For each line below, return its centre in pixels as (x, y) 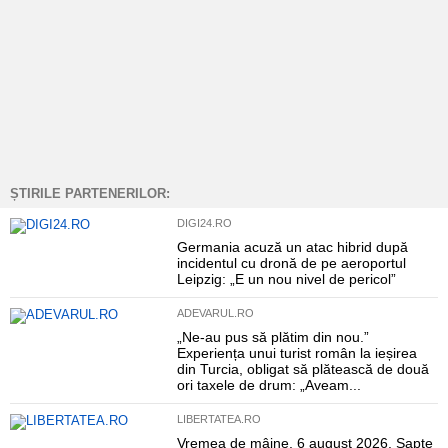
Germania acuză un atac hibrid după (292, 247)
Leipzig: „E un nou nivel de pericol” (286, 279)
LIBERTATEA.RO (218, 419)
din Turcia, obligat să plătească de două (302, 369)
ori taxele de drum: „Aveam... (268, 385)
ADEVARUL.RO (215, 313)
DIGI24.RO (204, 223)
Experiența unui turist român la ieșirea (296, 353)
